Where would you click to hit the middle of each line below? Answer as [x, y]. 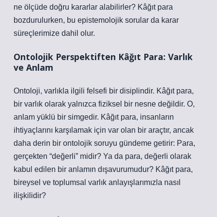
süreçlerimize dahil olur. [54, 33]
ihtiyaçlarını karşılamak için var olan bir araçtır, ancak [104, 130]
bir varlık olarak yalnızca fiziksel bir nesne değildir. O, [104, 104]
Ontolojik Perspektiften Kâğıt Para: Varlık [103, 57]
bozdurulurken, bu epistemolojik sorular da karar [96, 20]
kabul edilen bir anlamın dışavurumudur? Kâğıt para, [103, 169]
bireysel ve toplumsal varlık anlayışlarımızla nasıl [97, 182]
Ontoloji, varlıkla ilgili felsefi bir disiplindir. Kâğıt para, [104, 91]
